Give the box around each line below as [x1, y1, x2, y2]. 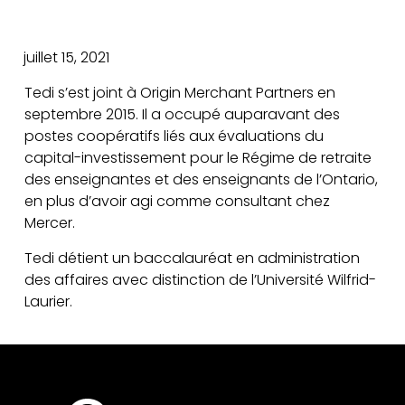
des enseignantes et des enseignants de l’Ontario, [24, 169, 378, 190]
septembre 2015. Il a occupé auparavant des [24, 104, 340, 125]
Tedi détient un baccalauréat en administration [24, 248, 360, 268]
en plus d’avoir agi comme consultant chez [24, 191, 330, 212]
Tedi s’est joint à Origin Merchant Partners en [24, 82, 335, 103]
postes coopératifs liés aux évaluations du [24, 126, 324, 146]
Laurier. [24, 291, 72, 312]
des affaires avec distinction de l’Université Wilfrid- [24, 269, 376, 290]
